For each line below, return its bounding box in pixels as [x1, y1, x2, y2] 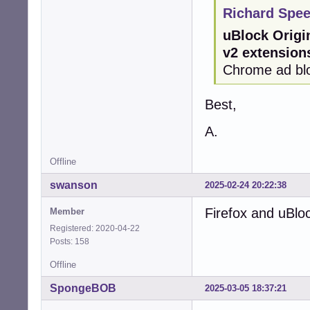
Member [50, 206, 84, 217]
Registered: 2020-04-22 [50, 224, 140, 234]
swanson [50, 179, 98, 192]
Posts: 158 [50, 237, 93, 247]
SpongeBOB [50, 282, 116, 295]
